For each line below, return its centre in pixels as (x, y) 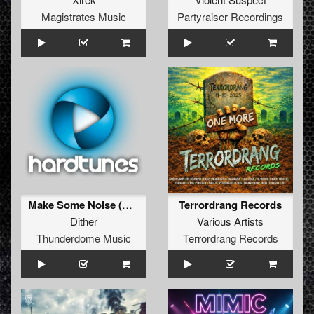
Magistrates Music (84, 17)
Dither (84, 221)
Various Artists (230, 221)
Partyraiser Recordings (230, 17)
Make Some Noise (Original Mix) (127, 205)
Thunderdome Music (84, 238)
